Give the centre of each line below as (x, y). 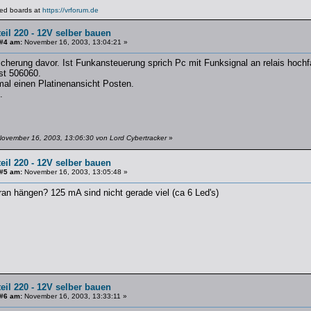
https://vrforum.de (70, 10)
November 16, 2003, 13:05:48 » (75, 172)
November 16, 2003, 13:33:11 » (74, 296)
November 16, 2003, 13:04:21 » (75, 42)
